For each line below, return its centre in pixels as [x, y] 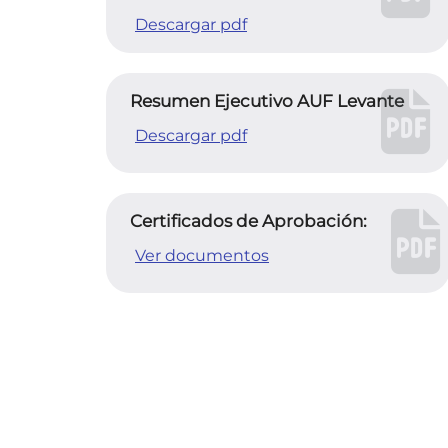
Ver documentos [202, 255]
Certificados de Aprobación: [248, 221]
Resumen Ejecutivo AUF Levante [267, 101]
